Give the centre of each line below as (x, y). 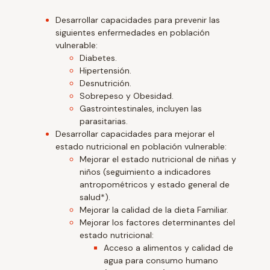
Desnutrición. (106, 83)
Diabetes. (99, 58)
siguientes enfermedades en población (133, 32)
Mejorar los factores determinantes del (158, 222)
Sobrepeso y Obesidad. (127, 96)
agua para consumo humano (161, 260)
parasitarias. (104, 121)
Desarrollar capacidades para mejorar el (135, 133)
